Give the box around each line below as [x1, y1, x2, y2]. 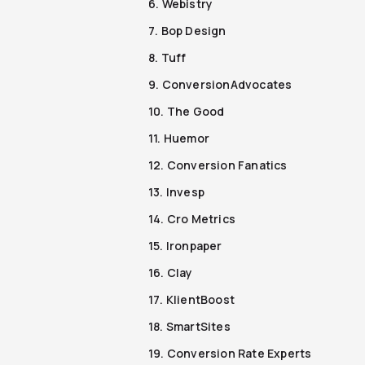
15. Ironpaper [148, 237, 222, 253]
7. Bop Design [148, 22, 226, 38]
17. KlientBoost [148, 291, 235, 307]
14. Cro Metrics [148, 210, 235, 226]
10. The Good [148, 103, 225, 119]
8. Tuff [148, 49, 187, 65]
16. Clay [148, 264, 193, 280]
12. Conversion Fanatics [148, 156, 288, 173]
